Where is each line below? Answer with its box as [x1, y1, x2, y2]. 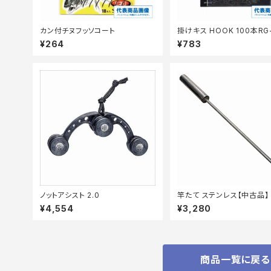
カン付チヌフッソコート [40, 25, 116, 35]
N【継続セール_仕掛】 [177, 34, 249, 44]
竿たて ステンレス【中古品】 [177, 190, 269, 200]
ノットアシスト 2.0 [40, 190, 100, 200]
